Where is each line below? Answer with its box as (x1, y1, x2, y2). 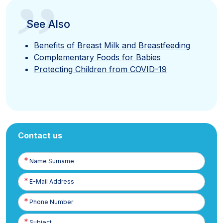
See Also (26, 18, 70, 31)
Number (18, 203, 41, 211)
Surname (18, 162, 44, 170)
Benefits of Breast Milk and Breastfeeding (34, 40, 190, 51)
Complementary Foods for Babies (34, 52, 161, 63)
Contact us (18, 130, 62, 141)
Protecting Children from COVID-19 (34, 64, 167, 75)
